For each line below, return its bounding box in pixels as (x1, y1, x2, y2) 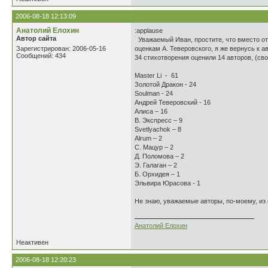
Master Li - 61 (135, 72, 178, 79)
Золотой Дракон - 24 (135, 81, 196, 88)
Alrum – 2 (135, 135, 162, 142)
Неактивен (16, 239, 48, 246)
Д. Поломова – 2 (135, 153, 184, 160)
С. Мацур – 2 (135, 144, 173, 151)
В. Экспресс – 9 (135, 117, 182, 124)
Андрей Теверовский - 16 (135, 99, 211, 106)
